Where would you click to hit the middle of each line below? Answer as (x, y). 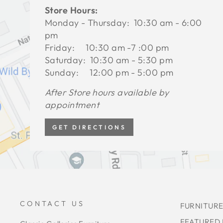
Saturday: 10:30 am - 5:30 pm (109, 60)
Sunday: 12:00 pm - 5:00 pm (109, 72)
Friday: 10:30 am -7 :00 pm (107, 47)
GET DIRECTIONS (89, 127)
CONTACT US (53, 203)
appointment (73, 105)
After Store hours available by (107, 92)
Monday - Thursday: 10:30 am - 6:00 (123, 22)
